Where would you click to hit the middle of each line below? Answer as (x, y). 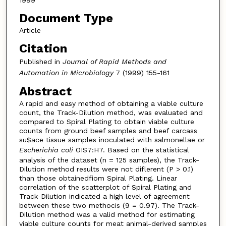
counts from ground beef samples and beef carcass (108, 131)
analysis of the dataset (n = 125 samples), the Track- (109, 160)
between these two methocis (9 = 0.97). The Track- (109, 206)
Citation (43, 48)
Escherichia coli (46, 150)
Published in (41, 61)
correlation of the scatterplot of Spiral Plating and (105, 187)
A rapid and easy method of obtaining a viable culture (111, 104)
